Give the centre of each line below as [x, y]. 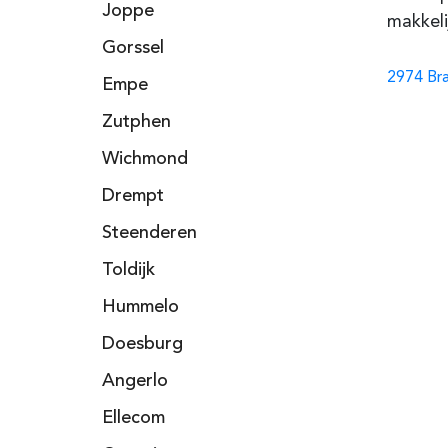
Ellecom [133, 418]
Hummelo [140, 307]
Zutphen [136, 122]
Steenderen [149, 233]
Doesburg [142, 344]
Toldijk [128, 270]
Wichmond [145, 159]
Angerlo [135, 381]
